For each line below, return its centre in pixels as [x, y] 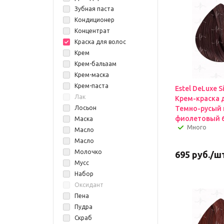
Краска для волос [100, 42]
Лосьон [85, 108]
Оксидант [89, 185]
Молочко [88, 152]
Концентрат [92, 31]
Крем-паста [91, 86]
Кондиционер [94, 20]
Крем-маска [92, 75]
